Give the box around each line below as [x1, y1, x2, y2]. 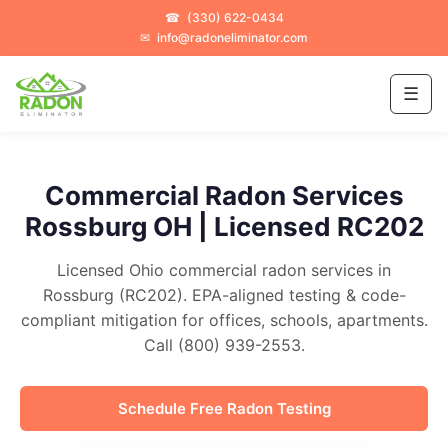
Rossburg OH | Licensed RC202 [24, 211, 424, 242]
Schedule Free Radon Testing [117, 399, 331, 418]
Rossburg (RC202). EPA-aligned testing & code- [42, 285, 406, 305]
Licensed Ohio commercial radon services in [57, 260, 391, 280]
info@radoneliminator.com [157, 30, 308, 45]
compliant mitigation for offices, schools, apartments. [20, 310, 428, 330]
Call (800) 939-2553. [143, 335, 305, 355]
